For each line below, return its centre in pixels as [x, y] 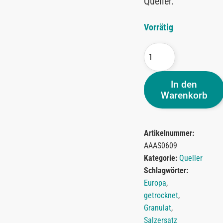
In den [184, 84]
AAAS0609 [160, 145]
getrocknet [161, 195]
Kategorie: [160, 158]
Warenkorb [184, 95]
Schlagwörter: [166, 170]
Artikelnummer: [169, 133]
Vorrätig [158, 27]
